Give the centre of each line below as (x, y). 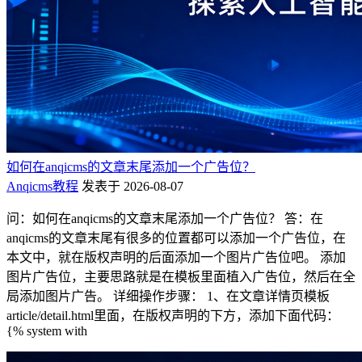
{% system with (47, 330)
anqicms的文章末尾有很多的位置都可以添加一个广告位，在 (176, 238)
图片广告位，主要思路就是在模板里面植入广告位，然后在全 (181, 276)
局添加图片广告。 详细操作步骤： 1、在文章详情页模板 (168, 296)
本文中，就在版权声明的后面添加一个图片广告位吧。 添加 (176, 257)
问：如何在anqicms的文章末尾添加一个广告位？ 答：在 (165, 218)
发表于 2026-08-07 (133, 186)
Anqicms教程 (42, 186)
